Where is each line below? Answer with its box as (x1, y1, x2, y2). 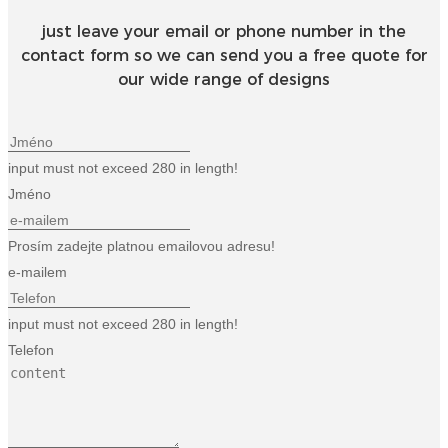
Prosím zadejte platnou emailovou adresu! (8, 238, 275, 255)
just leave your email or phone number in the (42, 21, 406, 41)
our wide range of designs (118, 69, 330, 89)
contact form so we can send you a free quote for (20, 45, 428, 65)
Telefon (8, 342, 54, 359)
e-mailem (8, 264, 67, 281)
